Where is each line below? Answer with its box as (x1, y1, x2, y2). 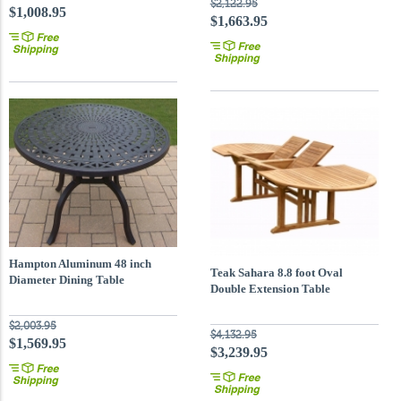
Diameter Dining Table (9, 273, 124, 286)
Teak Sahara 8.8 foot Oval (209, 266, 343, 279)
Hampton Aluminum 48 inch (9, 257, 151, 270)
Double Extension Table (209, 282, 330, 295)
